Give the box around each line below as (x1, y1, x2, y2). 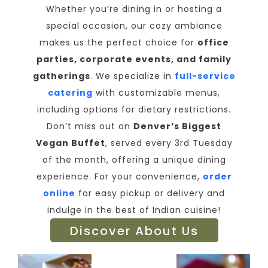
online (43, 187, 75, 200)
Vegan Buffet (35, 137, 105, 150)
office (197, 36, 229, 49)
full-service (174, 70, 236, 83)
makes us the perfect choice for (39, 36, 197, 49)
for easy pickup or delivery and (75, 187, 225, 200)
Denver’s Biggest (133, 120, 221, 133)
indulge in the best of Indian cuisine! (47, 204, 221, 217)
